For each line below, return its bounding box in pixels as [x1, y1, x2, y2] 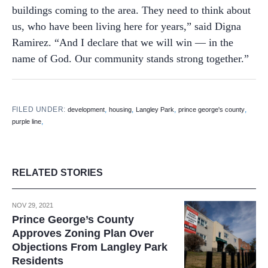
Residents [12, 254, 63, 267]
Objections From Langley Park [12, 240, 167, 253]
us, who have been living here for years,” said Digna [12, 20, 241, 32]
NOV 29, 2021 [12, 201, 53, 209]
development [68, 105, 105, 113]
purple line [12, 117, 41, 125]
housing [109, 105, 132, 113]
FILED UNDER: [12, 105, 68, 114]
